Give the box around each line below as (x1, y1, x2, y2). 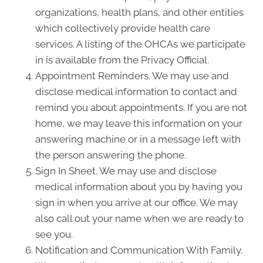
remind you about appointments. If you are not (35, 102, 247, 113)
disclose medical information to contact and (35, 86, 237, 97)
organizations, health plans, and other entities (35, 6, 244, 18)
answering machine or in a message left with (35, 133, 241, 145)
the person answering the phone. (35, 149, 186, 161)
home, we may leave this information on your (35, 117, 242, 129)
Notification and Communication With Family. (35, 244, 242, 256)
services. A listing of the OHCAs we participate (35, 38, 245, 50)
